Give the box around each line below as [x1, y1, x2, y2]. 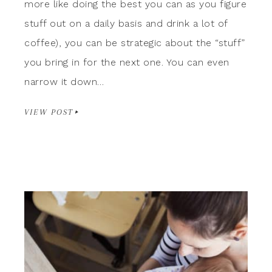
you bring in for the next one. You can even [24, 56, 229, 68]
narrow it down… [24, 75, 104, 87]
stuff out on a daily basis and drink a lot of [24, 17, 228, 29]
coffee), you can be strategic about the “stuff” [24, 36, 245, 49]
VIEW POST [24, 107, 73, 117]
